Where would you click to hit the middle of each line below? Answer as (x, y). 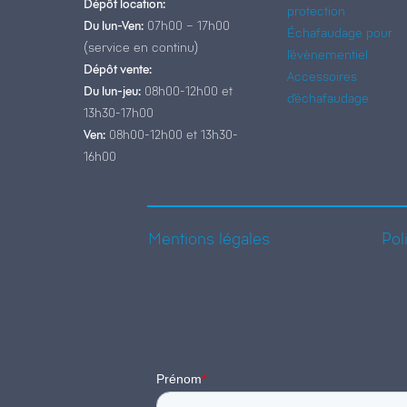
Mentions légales (208, 238)
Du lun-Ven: (114, 25)
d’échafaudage (328, 98)
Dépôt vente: (118, 69)
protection (317, 10)
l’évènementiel (328, 54)
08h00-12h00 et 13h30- (172, 134)
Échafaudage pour (340, 32)
